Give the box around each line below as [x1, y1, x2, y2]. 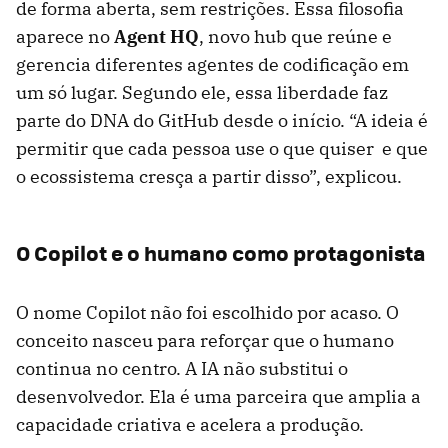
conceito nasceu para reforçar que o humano [16, 328, 394, 352]
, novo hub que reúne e [199, 24, 392, 48]
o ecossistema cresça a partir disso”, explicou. [16, 164, 402, 188]
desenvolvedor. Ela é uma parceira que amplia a [16, 384, 421, 408]
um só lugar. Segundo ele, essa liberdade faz [16, 80, 388, 104]
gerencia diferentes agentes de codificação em [16, 52, 409, 76]
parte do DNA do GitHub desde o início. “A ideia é [16, 108, 428, 132]
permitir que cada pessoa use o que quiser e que [16, 136, 428, 160]
